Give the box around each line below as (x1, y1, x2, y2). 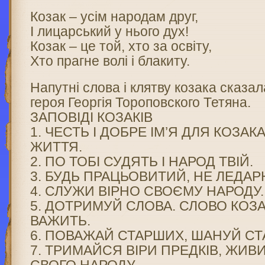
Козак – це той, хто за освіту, (30, 38, 212, 54)
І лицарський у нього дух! (30, 24, 189, 39)
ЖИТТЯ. (30, 139, 83, 154)
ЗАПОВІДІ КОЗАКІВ (30, 109, 153, 125)
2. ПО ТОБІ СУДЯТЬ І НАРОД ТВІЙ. (30, 154, 254, 169)
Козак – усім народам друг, (30, 9, 199, 24)
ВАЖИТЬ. (30, 213, 91, 228)
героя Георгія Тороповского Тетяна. (30, 95, 251, 110)
